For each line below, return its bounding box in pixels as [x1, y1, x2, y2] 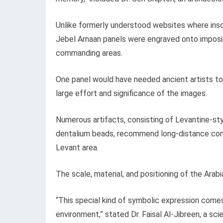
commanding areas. [56, 48, 122, 58]
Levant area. [56, 143, 99, 153]
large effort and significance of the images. [56, 89, 207, 99]
